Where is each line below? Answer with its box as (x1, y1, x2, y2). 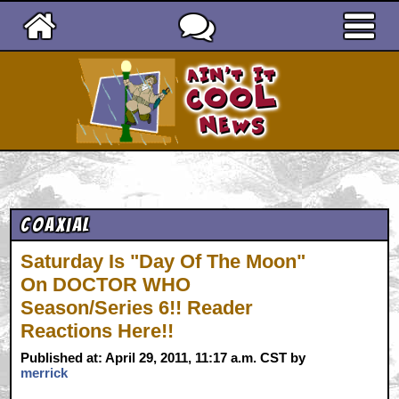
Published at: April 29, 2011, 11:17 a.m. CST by (20, 349, 306, 365)
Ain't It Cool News (284, 56, 388, 71)
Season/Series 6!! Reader (20, 297, 254, 319)
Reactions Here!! (20, 320, 175, 342)
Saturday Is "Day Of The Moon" (20, 250, 306, 273)
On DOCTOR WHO (20, 273, 191, 296)
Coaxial (20, 215, 92, 235)
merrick (20, 364, 69, 380)
